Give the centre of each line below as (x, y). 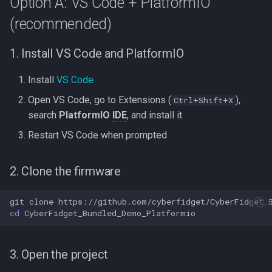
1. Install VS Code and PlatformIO (97, 53)
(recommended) (61, 24)
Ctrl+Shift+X (203, 100)
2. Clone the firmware (65, 171)
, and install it (155, 115)
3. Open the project (59, 254)
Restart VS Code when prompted (97, 135)
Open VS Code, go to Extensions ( (100, 100)
